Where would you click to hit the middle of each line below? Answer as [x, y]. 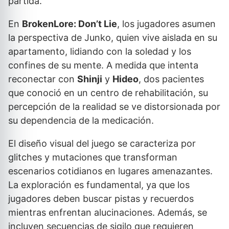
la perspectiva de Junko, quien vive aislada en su [113, 38]
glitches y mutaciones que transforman [93, 157]
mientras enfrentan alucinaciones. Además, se [108, 212]
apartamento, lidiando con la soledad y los [100, 51]
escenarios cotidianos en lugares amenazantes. [110, 171]
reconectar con [43, 79]
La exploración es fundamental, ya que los [99, 185]
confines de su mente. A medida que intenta [103, 65]
